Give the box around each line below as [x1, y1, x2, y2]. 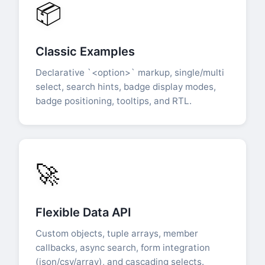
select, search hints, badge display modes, [35, 81, 216, 93]
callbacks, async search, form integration [35, 242, 210, 254]
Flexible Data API [35, 205, 131, 220]
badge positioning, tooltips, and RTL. [35, 95, 192, 107]
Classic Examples [35, 44, 135, 59]
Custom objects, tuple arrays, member [35, 228, 198, 240]
